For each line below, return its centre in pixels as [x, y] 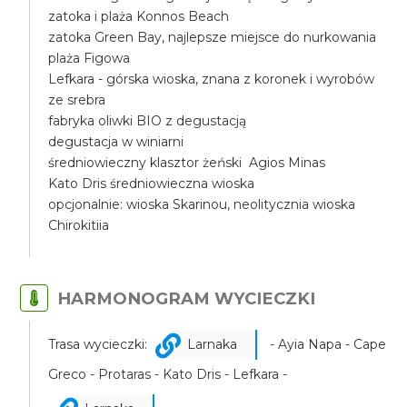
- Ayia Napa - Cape [327, 344]
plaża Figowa [89, 58]
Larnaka [213, 344]
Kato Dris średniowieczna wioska [152, 184]
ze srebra [77, 100]
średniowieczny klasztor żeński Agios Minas [187, 163]
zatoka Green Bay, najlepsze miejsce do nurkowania [213, 37]
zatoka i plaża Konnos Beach [139, 16]
